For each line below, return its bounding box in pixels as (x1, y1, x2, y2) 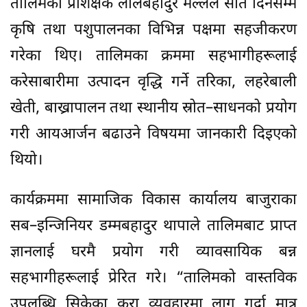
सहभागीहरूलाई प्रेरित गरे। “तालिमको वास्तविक (10, 268, 297, 288)
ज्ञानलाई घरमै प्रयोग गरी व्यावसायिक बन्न (10, 242, 297, 262)
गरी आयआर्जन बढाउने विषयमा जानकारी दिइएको (10, 124, 297, 145)
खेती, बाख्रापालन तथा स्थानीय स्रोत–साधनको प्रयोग (10, 98, 297, 119)
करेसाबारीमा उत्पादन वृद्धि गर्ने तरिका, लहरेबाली (10, 72, 297, 93)
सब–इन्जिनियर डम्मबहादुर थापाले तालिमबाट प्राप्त (10, 216, 297, 236)
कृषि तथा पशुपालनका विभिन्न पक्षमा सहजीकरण (10, 20, 297, 40)
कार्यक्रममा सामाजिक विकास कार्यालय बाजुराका (10, 190, 297, 210)
